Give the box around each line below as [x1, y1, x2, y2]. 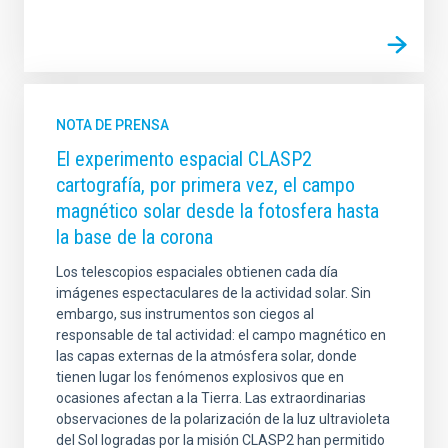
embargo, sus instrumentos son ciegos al [56, 306, 314, 323]
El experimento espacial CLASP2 [56, 147, 312, 172]
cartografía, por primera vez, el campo [56, 173, 355, 198]
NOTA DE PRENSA [56, 117, 169, 134]
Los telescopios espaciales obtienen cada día [56, 264, 338, 281]
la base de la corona [56, 225, 213, 250]
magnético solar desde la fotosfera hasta [56, 199, 379, 224]
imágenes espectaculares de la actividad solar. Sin [56, 285, 371, 302]
